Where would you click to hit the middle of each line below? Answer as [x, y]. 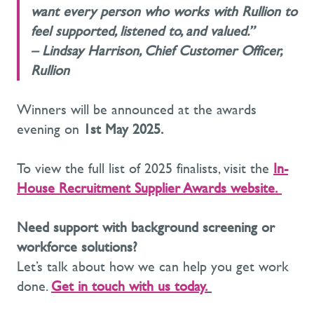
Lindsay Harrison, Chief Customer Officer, [162, 51]
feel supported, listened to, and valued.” [143, 32]
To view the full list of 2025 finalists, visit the [145, 169]
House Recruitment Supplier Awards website [146, 189]
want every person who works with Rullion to [164, 12]
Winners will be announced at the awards [137, 110]
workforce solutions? [77, 247]
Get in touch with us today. [129, 287]
